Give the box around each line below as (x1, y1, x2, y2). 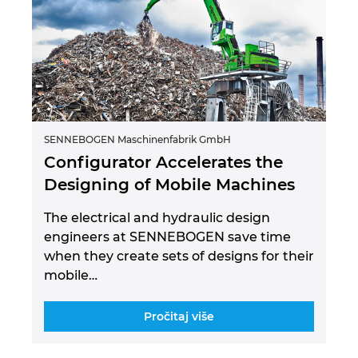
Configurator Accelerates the (44, 152, 283, 172)
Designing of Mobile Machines (44, 174, 295, 194)
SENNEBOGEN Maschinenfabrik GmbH (44, 133, 231, 145)
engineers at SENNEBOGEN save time (44, 229, 291, 245)
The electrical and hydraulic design (44, 209, 270, 225)
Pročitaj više (144, 308, 214, 324)
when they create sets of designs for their (44, 248, 314, 264)
